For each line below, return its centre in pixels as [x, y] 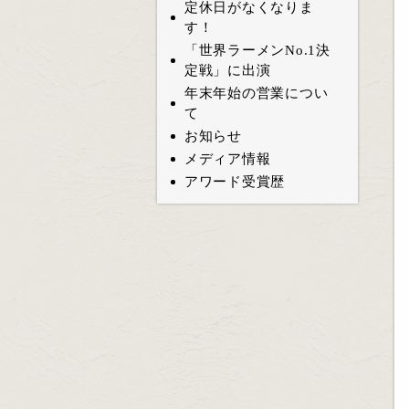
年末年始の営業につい [256, 94]
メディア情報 [227, 159]
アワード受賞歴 [235, 182]
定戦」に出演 [227, 71]
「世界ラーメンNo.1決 [257, 51]
